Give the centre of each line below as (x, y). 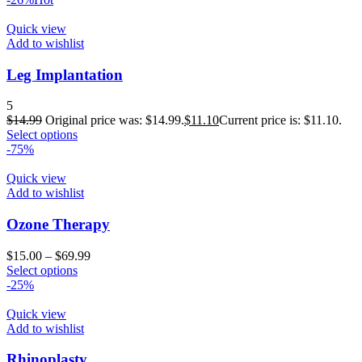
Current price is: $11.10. (280, 120)
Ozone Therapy (58, 224)
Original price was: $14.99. (115, 120)
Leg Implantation (65, 74)
